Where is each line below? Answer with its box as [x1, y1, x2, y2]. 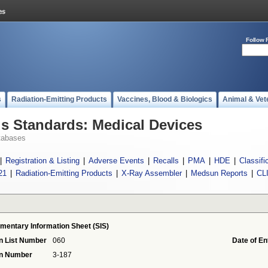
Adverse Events [89, 156, 144, 165]
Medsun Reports [190, 169, 248, 178]
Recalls [153, 156, 179, 165]
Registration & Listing [5, 156, 80, 165]
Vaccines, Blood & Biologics [117, 95, 212, 103]
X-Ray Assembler [121, 169, 182, 178]
